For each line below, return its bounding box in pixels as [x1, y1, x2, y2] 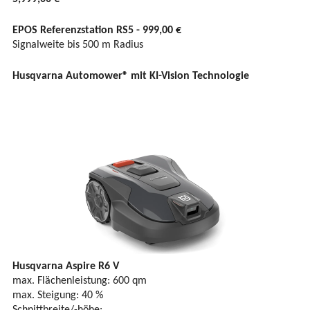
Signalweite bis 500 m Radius [12, 39, 143, 51]
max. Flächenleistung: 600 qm [12, 275, 147, 286]
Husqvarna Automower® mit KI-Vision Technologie [12, 70, 249, 82]
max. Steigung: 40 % [12, 289, 103, 301]
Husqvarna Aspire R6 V [12, 260, 119, 272]
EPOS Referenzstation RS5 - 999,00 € [12, 24, 181, 36]
